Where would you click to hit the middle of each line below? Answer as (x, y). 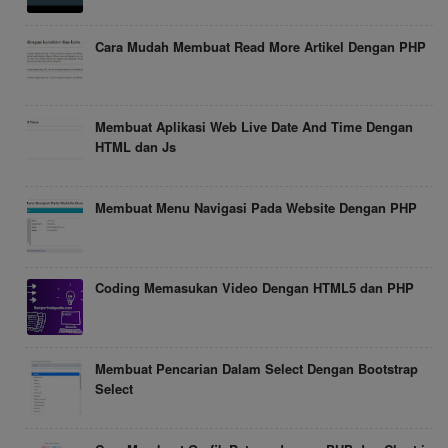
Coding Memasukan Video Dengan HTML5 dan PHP (254, 288)
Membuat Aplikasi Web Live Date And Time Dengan (254, 127)
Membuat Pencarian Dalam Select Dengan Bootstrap (256, 369)
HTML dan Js (135, 147)
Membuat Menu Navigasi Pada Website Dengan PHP (256, 207)
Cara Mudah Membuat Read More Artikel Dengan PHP (260, 46)
